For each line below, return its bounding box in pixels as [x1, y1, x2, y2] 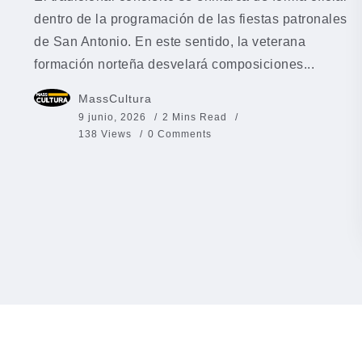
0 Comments [148, 128, 212, 140]
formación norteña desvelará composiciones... [34, 57, 314, 71]
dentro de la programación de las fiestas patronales [34, 11, 347, 26]
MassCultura [78, 91, 152, 105]
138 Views [78, 128, 132, 140]
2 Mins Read [162, 111, 230, 123]
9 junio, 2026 [78, 111, 146, 123]
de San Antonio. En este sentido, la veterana [34, 34, 305, 48]
